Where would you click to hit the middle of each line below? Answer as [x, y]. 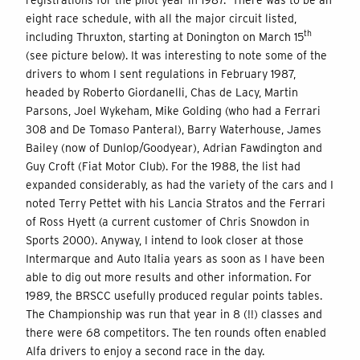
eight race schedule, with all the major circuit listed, [161, 18]
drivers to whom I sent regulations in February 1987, [161, 74]
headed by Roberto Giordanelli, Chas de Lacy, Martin [162, 92]
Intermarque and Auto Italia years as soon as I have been [175, 258]
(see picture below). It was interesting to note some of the [176, 55]
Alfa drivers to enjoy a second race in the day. [145, 351]
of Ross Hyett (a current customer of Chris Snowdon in [168, 221]
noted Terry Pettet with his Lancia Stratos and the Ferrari [176, 203]
